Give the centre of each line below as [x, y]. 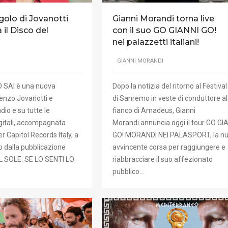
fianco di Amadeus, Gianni [154, 110]
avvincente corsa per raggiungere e [169, 147]
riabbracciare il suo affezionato [162, 159]
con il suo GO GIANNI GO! [164, 31]
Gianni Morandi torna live [163, 19]
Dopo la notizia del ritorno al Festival [169, 86]
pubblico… [128, 171]
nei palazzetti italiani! [155, 42]
